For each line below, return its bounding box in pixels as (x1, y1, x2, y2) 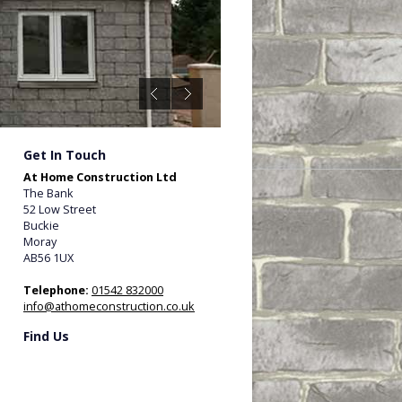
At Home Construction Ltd (23, 169, 177, 186)
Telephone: (23, 282, 89, 299)
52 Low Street (23, 201, 96, 218)
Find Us (23, 328, 69, 345)
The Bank (23, 185, 74, 202)
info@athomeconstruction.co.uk (23, 298, 195, 315)
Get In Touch (23, 146, 106, 164)
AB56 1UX (23, 249, 74, 267)
